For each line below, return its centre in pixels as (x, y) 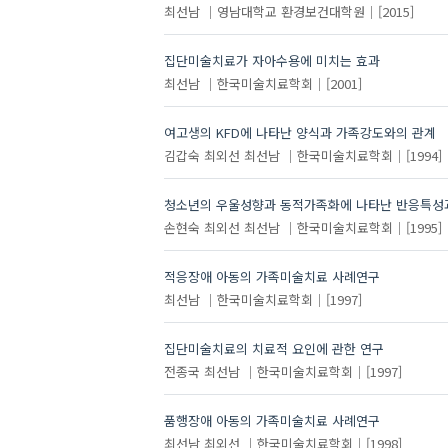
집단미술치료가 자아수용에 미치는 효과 (271, 61)
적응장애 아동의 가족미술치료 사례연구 (271, 277)
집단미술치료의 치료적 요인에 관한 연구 (273, 349)
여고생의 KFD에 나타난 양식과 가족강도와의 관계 (299, 133)
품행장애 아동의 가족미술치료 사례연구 (271, 421)
